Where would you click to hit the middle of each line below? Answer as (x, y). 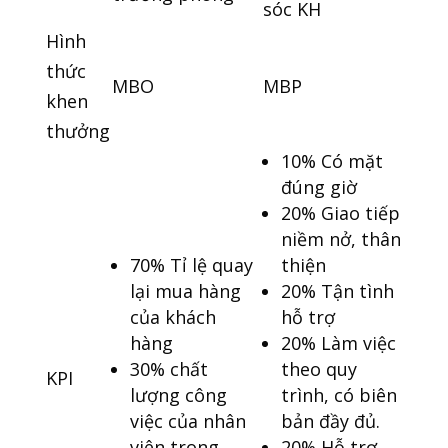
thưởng (77, 131)
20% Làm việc (338, 343)
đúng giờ (318, 187)
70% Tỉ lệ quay (191, 265)
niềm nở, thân (340, 239)
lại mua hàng (185, 291)
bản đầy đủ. (330, 421)
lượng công (178, 395)
